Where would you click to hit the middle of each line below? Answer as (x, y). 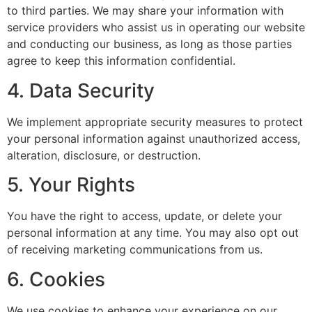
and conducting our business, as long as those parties (149, 44)
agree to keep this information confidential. (121, 61)
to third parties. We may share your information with (145, 11)
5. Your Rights (71, 185)
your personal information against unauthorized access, (154, 138)
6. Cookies (56, 279)
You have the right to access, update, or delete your (145, 216)
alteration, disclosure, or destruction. (104, 155)
